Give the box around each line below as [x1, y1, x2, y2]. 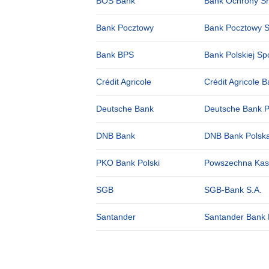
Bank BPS [96, 50, 134, 59]
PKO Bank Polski [96, 158, 160, 168]
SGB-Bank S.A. [204, 185, 262, 195]
